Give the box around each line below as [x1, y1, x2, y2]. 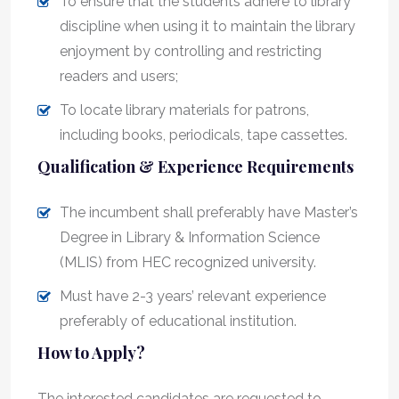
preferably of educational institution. [60, 312, 297, 330]
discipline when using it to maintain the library [60, 17, 355, 35]
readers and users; [60, 67, 178, 85]
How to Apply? [37, 341, 145, 363]
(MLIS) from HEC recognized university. [60, 253, 316, 271]
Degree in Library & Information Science [60, 228, 320, 246]
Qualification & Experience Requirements [37, 155, 354, 177]
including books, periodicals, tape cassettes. [60, 126, 347, 143]
